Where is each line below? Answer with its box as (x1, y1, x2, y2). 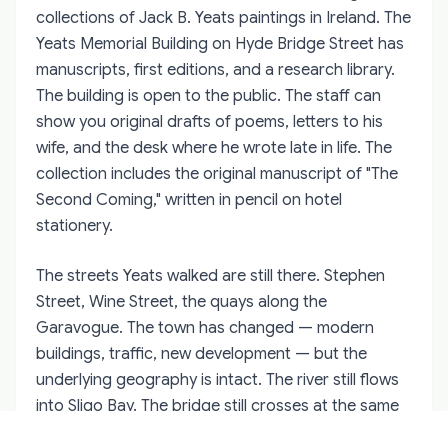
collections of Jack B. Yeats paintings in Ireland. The (36, 7, 411, 28)
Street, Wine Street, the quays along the (36, 291, 327, 312)
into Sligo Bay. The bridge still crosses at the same (36, 395, 399, 416)
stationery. (36, 215, 113, 236)
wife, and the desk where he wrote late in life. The (36, 137, 392, 158)
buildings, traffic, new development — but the (36, 343, 367, 364)
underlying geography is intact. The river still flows (36, 369, 399, 390)
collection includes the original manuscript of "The (36, 163, 398, 184)
